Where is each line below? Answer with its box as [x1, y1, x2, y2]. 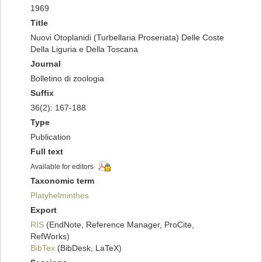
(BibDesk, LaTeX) [55, 243, 122, 253]
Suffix [30, 88, 54, 98]
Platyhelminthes [30, 191, 89, 201]
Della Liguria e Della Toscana [30, 44, 138, 54]
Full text [30, 147, 63, 157]
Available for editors [30, 163, 94, 171]
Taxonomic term [30, 176, 94, 186]
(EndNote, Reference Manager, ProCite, [44, 220, 194, 230]
